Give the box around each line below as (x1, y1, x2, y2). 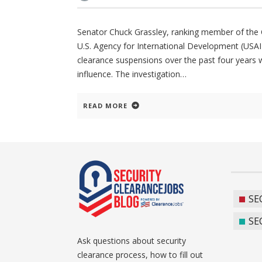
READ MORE (83, 101, 127, 111)
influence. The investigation (77, 68, 180, 80)
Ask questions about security (77, 235, 186, 247)
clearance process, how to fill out (77, 249, 203, 261)
